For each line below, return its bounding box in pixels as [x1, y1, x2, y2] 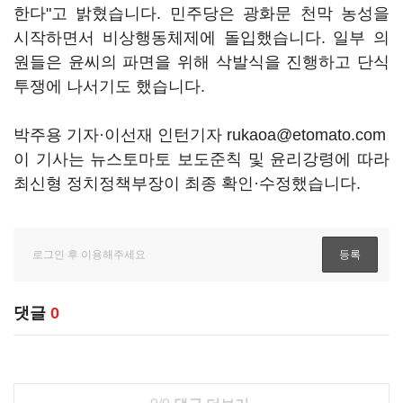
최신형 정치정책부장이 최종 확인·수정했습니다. [13, 175, 361, 193]
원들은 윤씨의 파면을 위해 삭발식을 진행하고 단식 [13, 53, 390, 71]
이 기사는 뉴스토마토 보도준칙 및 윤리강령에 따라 [13, 150, 390, 168]
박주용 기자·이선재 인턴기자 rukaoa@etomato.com [13, 126, 386, 144]
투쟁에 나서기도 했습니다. [13, 77, 205, 95]
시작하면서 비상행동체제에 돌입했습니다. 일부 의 [13, 29, 390, 47]
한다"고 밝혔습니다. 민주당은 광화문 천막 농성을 [13, 4, 390, 22]
